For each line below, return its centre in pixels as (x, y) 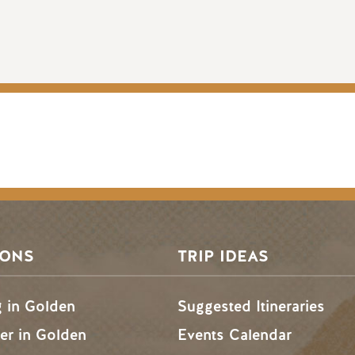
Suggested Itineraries (251, 306)
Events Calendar (235, 335)
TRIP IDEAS (223, 256)
